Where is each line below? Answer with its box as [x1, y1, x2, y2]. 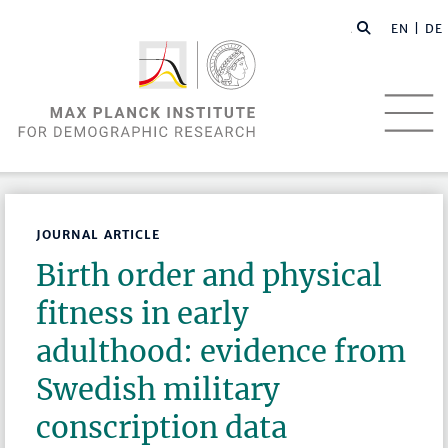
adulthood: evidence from [36, 333, 407, 371]
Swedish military [36, 371, 281, 409]
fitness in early [36, 295, 250, 333]
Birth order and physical [36, 257, 383, 295]
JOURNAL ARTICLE [36, 227, 161, 243]
